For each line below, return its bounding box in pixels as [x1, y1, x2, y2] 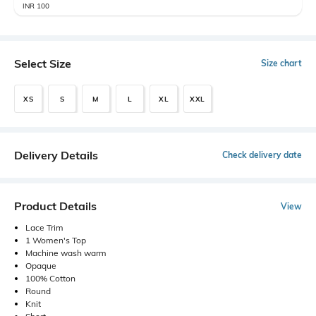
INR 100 [23, 1, 49, 11]
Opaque [25, 260, 56, 272]
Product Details [14, 199, 97, 214]
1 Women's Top [25, 235, 86, 246]
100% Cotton [25, 273, 75, 284]
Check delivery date [222, 150, 302, 161]
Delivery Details [14, 148, 98, 163]
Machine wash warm [25, 248, 107, 259]
